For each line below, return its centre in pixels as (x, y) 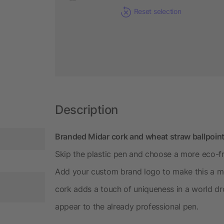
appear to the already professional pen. (127, 206)
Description (86, 109)
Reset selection (157, 11)
